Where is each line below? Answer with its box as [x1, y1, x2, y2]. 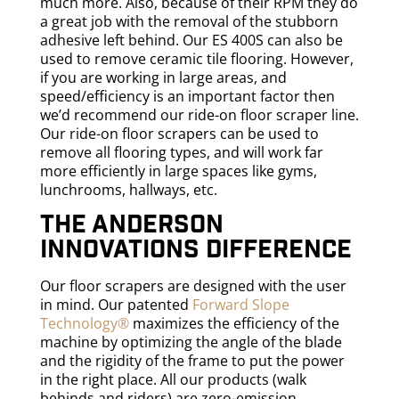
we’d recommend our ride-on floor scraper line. [39, 105, 359, 126]
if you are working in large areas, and [39, 68, 287, 88]
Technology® [39, 313, 129, 333]
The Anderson [39, 208, 224, 241]
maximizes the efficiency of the [128, 313, 339, 333]
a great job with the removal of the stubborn [39, 12, 338, 32]
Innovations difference [39, 232, 352, 266]
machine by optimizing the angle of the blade [39, 331, 342, 352]
